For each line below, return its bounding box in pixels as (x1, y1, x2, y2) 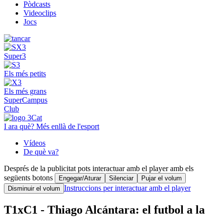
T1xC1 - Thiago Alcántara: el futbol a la (4, 203, 205, 216)
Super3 (4, 51, 26, 60)
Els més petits (4, 69, 46, 78)
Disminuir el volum (8, 184, 60, 192)
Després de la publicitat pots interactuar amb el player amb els (4, 164, 194, 173)
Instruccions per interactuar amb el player (64, 183, 191, 192)
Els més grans (4, 87, 46, 95)
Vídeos (23, 138, 45, 147)
